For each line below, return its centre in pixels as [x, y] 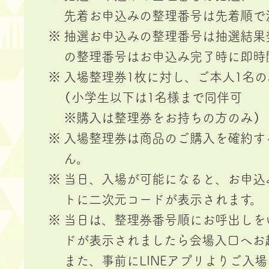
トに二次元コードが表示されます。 [163, 199]
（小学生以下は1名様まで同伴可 [159, 97]
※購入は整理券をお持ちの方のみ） [162, 118]
